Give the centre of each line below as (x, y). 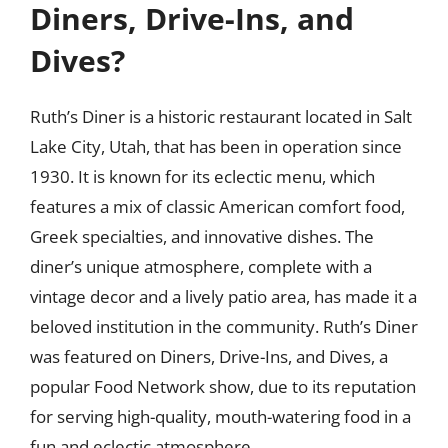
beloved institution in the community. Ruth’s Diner (224, 326)
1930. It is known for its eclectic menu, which (202, 176)
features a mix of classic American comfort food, (217, 206)
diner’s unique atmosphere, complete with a (201, 266)
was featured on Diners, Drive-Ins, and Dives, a (209, 356)
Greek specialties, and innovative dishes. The (202, 236)
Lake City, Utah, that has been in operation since (216, 146)
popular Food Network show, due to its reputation (223, 386)
